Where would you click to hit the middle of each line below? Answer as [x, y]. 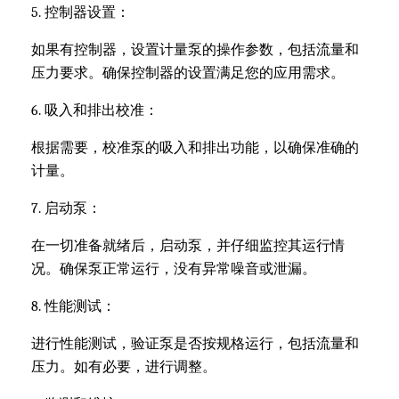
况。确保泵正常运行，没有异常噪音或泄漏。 [174, 269]
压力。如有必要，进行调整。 [124, 367]
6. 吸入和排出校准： [95, 111]
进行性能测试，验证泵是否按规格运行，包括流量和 [195, 344]
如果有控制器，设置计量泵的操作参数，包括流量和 [195, 50]
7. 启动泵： [66, 209]
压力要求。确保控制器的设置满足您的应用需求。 [188, 73]
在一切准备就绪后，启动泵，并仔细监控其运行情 [188, 246]
